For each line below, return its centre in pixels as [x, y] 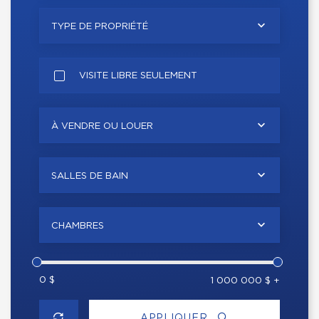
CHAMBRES [78, 226]
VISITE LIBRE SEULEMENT [138, 76]
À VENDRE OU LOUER [102, 126]
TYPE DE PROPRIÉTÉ [100, 27]
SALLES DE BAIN [90, 176]
